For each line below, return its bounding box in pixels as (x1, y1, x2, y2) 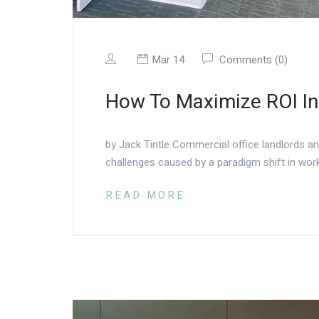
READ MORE (105, 187, 185, 203)
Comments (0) (216, 52, 288, 68)
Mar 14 (152, 52, 184, 68)
